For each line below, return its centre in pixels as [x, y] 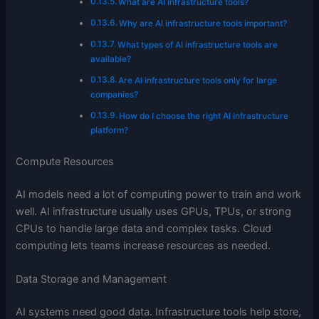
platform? [110, 130]
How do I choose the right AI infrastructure [204, 116]
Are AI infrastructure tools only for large [198, 80]
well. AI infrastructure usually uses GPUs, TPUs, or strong [154, 211]
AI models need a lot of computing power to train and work [159, 194]
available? [111, 59]
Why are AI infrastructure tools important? [204, 23]
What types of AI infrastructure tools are [198, 45]
